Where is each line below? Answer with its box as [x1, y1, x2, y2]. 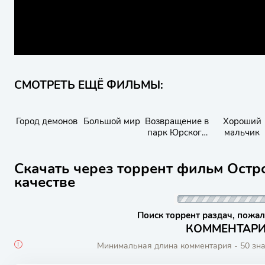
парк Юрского [147, 127, 206, 138]
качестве [14, 173, 75, 192]
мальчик [224, 127, 260, 138]
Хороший [222, 115, 261, 127]
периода [159, 138, 195, 150]
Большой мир [83, 115, 140, 127]
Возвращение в [145, 115, 209, 127]
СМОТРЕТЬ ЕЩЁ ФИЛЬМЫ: [14, 77, 163, 93]
